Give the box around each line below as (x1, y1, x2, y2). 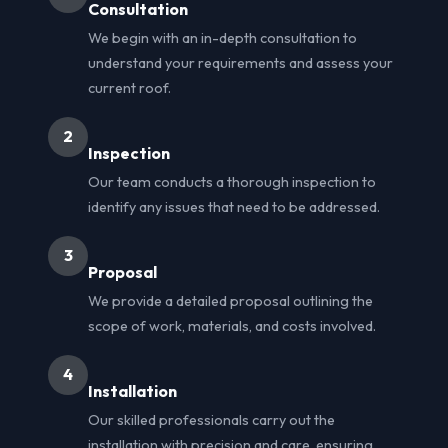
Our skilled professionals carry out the (88, 410, 335, 429)
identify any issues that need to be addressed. (88, 197, 380, 216)
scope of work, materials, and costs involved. (88, 316, 376, 335)
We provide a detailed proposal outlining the (88, 291, 373, 310)
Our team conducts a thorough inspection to (88, 172, 376, 191)
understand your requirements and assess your (88, 53, 393, 72)
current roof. (88, 78, 171, 97)
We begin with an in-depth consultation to (88, 28, 357, 47)
